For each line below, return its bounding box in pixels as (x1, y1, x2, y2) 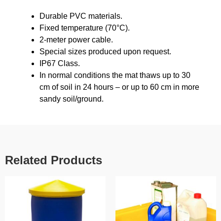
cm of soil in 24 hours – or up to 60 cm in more (39, 82, 199, 91)
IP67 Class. (39, 59, 80, 68)
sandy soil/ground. (39, 94, 104, 103)
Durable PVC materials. (39, 11, 122, 20)
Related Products (5, 153, 102, 167)
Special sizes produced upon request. (39, 47, 171, 56)
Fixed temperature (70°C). (39, 23, 130, 32)
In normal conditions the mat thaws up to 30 (39, 71, 190, 79)
